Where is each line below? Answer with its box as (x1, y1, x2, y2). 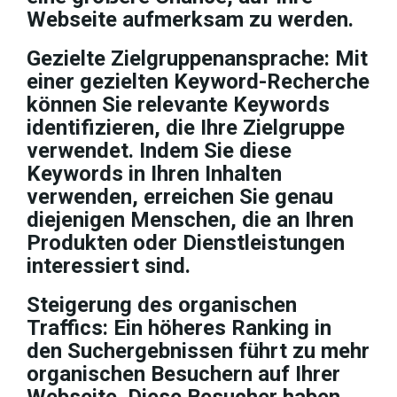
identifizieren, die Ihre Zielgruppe (27, 115, 345, 140)
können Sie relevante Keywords (27, 92, 330, 117)
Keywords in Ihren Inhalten (27, 161, 282, 186)
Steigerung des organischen (27, 292, 297, 317)
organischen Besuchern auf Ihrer (27, 362, 340, 386)
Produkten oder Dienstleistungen (27, 230, 345, 255)
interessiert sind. (27, 253, 191, 278)
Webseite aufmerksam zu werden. (27, 7, 354, 32)
